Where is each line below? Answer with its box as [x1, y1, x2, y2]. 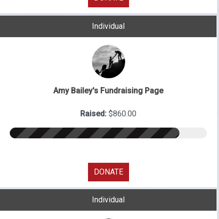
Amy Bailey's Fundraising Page [53, 86, 163, 95]
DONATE [93, 167, 123, 176]
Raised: [80, 109, 109, 118]
